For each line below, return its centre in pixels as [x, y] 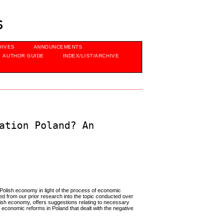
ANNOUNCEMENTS [58, 47]
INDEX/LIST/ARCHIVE [91, 56]
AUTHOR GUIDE [23, 56]
